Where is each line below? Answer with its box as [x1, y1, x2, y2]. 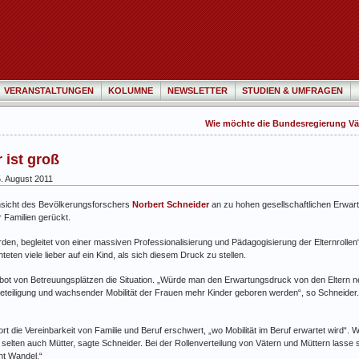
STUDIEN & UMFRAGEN [242, 86, 343, 95]
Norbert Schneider [132, 199, 209, 209]
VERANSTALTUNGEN [4, 86, 94, 95]
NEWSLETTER [167, 86, 228, 95]
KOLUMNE [108, 86, 153, 95]
